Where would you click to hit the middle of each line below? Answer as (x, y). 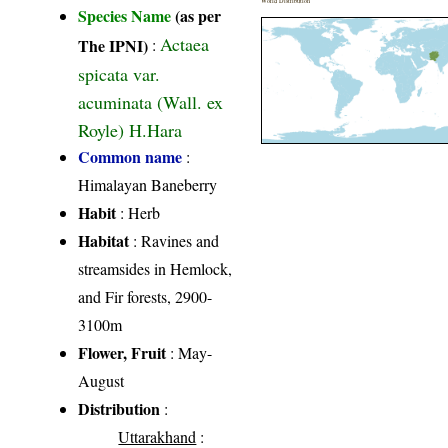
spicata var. (119, 73)
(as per (198, 16)
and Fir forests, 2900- (145, 297)
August (101, 381)
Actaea (185, 44)
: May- (189, 353)
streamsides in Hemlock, (155, 269)
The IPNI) (113, 45)
